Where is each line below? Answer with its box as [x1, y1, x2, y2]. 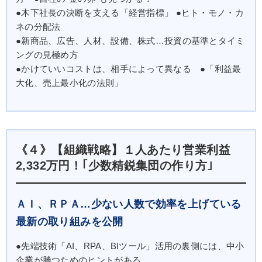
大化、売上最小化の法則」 [16, 78, 123, 88]
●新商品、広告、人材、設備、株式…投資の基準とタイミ [16, 36, 245, 46]
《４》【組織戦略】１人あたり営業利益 [16, 143, 231, 156]
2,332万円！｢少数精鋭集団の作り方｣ [16, 158, 213, 172]
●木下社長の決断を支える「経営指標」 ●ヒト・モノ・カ [16, 8, 244, 18]
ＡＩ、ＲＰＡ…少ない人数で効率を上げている [16, 198, 242, 210]
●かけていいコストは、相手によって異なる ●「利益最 [16, 64, 242, 74]
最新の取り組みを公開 [16, 215, 123, 227]
